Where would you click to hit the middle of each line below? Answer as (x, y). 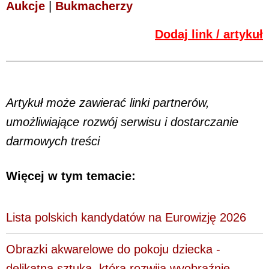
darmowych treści (53, 141)
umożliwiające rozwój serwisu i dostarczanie (122, 122)
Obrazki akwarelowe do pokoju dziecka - (113, 249)
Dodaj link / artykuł (209, 34)
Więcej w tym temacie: (71, 176)
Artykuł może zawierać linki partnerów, (108, 102)
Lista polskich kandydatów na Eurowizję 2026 (126, 217)
